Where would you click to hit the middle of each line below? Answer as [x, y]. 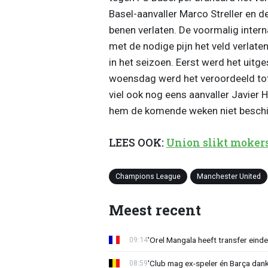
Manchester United [229, 176]
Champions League [148, 176]
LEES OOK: [137, 143]
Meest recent [155, 210]
